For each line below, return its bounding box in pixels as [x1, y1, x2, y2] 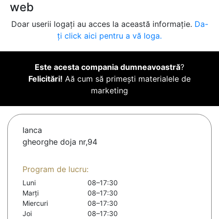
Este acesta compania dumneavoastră [35, 62, 180, 72]
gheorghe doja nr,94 [22, 137, 97, 147]
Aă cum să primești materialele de [63, 74, 191, 84]
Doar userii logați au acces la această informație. [11, 19, 195, 29]
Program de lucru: [22, 164, 88, 175]
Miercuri [22, 199, 48, 208]
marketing [91, 86, 128, 96]
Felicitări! [28, 74, 63, 84]
